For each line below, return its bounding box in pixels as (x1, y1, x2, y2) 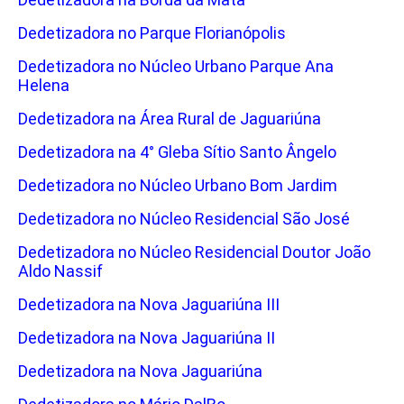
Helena (18, 76, 69, 96)
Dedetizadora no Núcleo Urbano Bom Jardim (18, 176, 337, 196)
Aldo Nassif (18, 262, 103, 281)
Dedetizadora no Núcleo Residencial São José (18, 209, 350, 229)
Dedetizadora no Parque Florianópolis (18, 23, 286, 43)
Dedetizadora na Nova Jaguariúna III (18, 295, 280, 315)
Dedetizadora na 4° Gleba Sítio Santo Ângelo (18, 142, 336, 162)
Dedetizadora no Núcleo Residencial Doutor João (18, 243, 371, 262)
